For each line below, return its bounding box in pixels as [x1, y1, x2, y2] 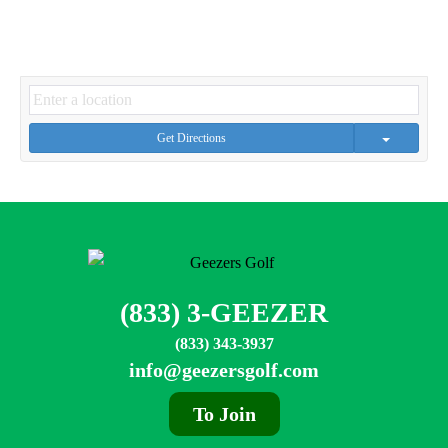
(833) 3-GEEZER [120, 296, 328, 328]
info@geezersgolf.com [129, 358, 319, 381]
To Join [192, 402, 256, 425]
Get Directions [157, 131, 226, 146]
